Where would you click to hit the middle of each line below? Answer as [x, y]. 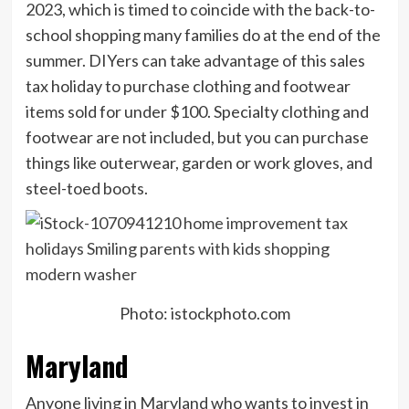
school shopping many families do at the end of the [203, 34]
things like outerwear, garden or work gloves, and [199, 162]
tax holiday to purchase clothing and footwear [188, 85]
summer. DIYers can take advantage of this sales [195, 60]
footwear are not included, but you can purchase [197, 136]
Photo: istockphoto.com [204, 313]
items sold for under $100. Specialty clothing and [197, 111]
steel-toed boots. [86, 188]
